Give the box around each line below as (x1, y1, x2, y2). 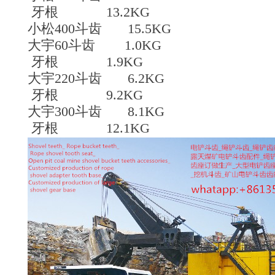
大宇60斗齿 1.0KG (28, 37, 161, 53)
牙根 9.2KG (28, 87, 143, 103)
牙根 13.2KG (28, 4, 150, 20)
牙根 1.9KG (28, 53, 143, 69)
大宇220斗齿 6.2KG (28, 70, 165, 86)
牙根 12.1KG (28, 120, 150, 136)
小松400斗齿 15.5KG (28, 20, 171, 36)
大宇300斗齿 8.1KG (28, 103, 165, 119)
